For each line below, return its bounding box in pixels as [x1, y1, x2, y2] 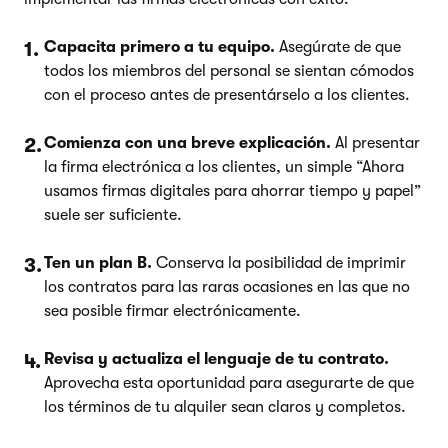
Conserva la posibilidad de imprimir [152, 253, 406, 272]
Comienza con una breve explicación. [44, 133, 331, 152]
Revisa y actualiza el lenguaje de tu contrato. [44, 349, 389, 368]
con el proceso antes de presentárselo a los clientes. [44, 85, 410, 104]
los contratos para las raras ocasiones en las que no [44, 277, 410, 296]
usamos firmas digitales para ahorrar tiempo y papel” [44, 181, 421, 200]
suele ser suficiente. [44, 205, 182, 224]
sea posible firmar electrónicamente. [44, 301, 301, 320]
